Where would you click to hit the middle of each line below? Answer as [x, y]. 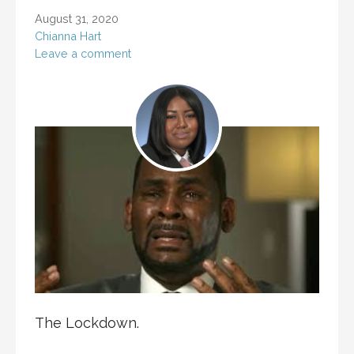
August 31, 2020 [77, 18]
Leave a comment [83, 53]
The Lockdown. [87, 322]
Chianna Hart [68, 36]
